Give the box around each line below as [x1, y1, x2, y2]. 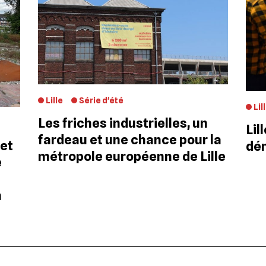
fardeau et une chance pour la [38, 132, 221, 148]
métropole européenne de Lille [38, 148, 226, 164]
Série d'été [79, 96, 123, 106]
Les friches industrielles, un [38, 115, 208, 131]
